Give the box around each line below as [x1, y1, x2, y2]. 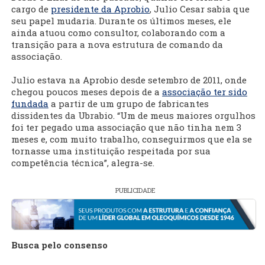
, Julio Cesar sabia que [150, 3, 250, 15]
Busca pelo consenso [11, 239, 108, 251]
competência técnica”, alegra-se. [11, 157, 154, 169]
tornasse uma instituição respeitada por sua [11, 145, 211, 157]
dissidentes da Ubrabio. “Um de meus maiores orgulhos [11, 109, 256, 122]
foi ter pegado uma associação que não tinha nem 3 [11, 121, 241, 134]
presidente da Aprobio [51, 3, 150, 15]
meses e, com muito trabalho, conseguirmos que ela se [11, 133, 252, 146]
